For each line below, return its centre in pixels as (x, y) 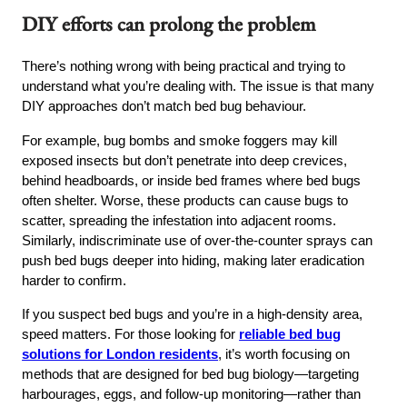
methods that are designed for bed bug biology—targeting (191, 373)
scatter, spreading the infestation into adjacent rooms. (179, 220)
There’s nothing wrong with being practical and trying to (184, 66)
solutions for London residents (120, 353)
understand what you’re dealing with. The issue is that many (199, 86)
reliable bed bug (290, 333)
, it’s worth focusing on (284, 353)
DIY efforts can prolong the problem (169, 25)
